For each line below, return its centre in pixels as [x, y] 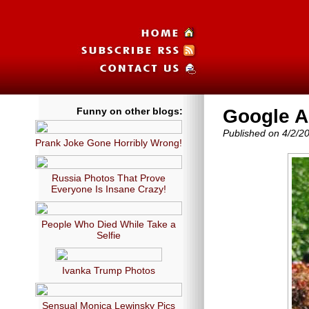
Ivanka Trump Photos [109, 270]
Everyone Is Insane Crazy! [109, 189]
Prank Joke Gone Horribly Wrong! [109, 143]
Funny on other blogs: [130, 111]
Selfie [109, 235]
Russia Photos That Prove [109, 178]
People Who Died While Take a [109, 224]
